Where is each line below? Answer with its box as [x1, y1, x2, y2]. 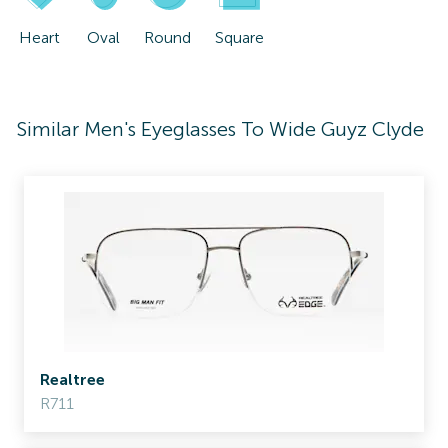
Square [215, 28, 265, 47]
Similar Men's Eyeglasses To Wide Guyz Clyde [16, 117, 424, 141]
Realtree [40, 370, 105, 389]
